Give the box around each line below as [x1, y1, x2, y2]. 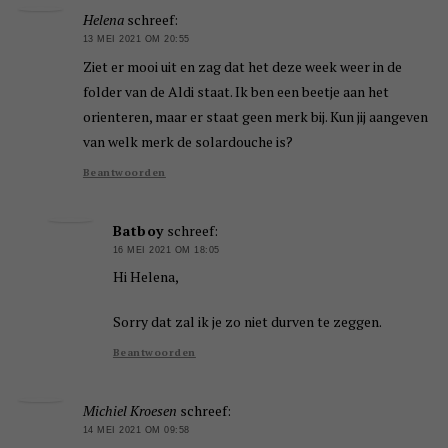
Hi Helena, [112, 267, 179, 287]
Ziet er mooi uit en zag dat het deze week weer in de [82, 56, 402, 76]
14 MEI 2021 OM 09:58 [82, 425, 190, 436]
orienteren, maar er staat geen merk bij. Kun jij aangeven [82, 106, 428, 126]
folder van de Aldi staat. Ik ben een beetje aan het [82, 81, 389, 101]
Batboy [112, 220, 164, 240]
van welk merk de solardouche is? [82, 131, 293, 151]
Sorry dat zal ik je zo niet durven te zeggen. [112, 312, 382, 332]
